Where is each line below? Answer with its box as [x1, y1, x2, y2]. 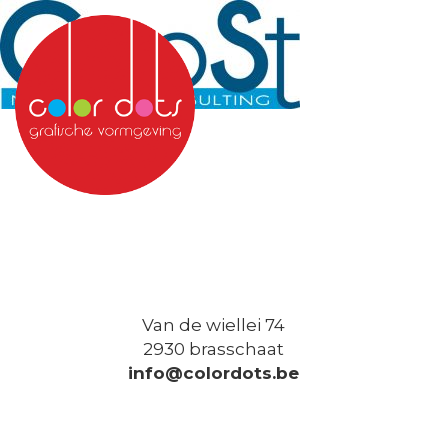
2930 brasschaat [143, 339, 285, 359]
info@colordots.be [128, 363, 300, 383]
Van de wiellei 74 [142, 315, 286, 335]
